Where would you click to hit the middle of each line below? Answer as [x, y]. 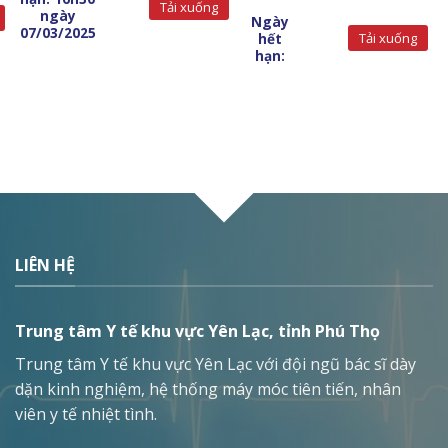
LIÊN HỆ [45, 264]
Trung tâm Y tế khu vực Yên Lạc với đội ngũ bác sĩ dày [215, 364]
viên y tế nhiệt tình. [86, 414]
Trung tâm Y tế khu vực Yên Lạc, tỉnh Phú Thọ [197, 331]
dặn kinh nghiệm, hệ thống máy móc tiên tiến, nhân [208, 389]
